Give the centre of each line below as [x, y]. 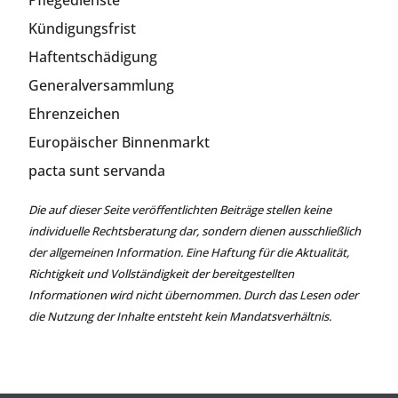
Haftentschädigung [93, 57]
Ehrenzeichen [74, 114]
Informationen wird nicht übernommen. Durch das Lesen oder [193, 295]
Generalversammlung [101, 86]
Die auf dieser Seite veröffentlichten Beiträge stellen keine [180, 210]
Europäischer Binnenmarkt [119, 143]
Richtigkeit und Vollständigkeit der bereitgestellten [161, 274]
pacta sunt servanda [97, 171]
